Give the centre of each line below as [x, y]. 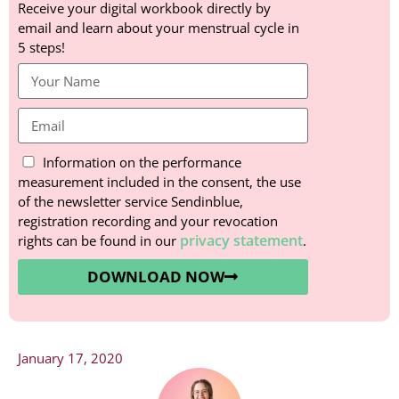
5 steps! [41, 47]
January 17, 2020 [70, 358]
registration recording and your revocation [148, 220]
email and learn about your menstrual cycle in [159, 27]
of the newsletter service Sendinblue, [130, 201]
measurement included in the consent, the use [159, 181]
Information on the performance [142, 162]
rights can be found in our [99, 240]
